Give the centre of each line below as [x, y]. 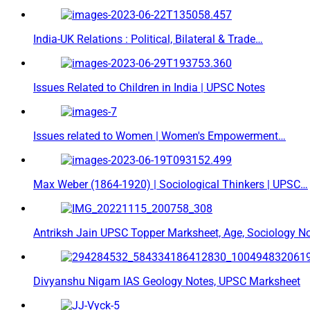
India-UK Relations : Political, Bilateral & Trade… [148, 39]
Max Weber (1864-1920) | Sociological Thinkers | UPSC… [171, 185]
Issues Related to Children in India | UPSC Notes [149, 88]
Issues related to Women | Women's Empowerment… [159, 136]
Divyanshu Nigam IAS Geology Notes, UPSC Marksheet [167, 282]
